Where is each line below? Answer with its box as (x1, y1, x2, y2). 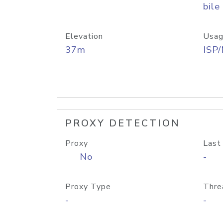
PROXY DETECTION (65, 117, 180, 130)
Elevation (65, 31, 103, 42)
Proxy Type (65, 181, 111, 192)
